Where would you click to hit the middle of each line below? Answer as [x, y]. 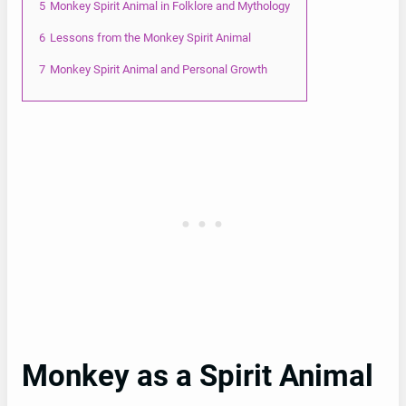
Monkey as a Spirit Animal [198, 376]
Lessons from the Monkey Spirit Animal [150, 37]
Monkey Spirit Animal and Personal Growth [159, 69]
